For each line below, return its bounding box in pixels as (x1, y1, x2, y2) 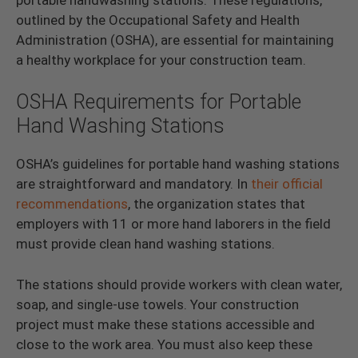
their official (251, 176, 323, 193)
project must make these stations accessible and (16, 316, 315, 332)
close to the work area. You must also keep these (16, 336, 312, 352)
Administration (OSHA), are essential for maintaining (16, 31, 334, 48)
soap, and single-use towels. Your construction (16, 296, 299, 312)
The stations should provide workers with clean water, (16, 276, 342, 292)
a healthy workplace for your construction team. (16, 51, 306, 68)
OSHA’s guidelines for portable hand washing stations (16, 156, 340, 173)
